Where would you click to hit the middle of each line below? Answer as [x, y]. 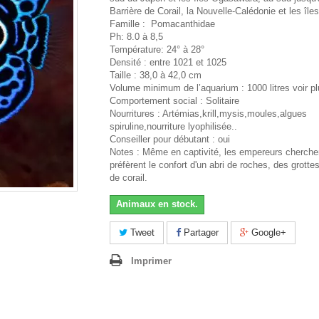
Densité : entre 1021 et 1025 [168, 63]
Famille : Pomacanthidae [162, 24]
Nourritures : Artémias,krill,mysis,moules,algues [208, 114]
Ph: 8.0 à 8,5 [136, 37]
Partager [200, 233]
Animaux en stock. [157, 204]
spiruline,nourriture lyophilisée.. [173, 127]
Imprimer [151, 261]
